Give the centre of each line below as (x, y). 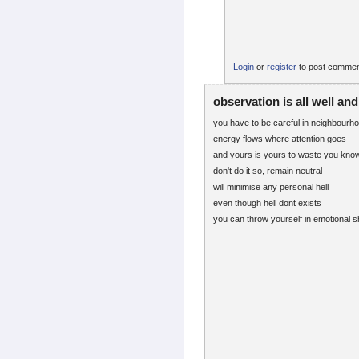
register (282, 67)
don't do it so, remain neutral (268, 171)
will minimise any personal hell (271, 187)
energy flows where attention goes (280, 139)
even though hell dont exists (267, 203)
